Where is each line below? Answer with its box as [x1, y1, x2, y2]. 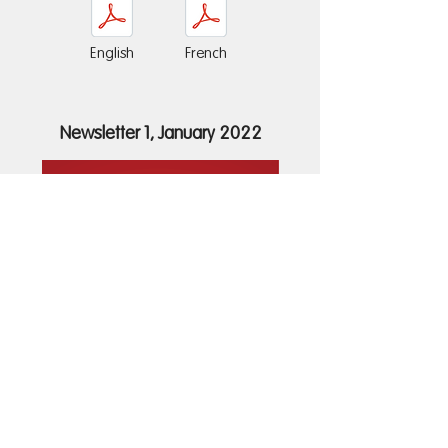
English [90, 46, 134, 61]
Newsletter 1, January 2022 [59, 125, 262, 143]
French [185, 46, 227, 61]
